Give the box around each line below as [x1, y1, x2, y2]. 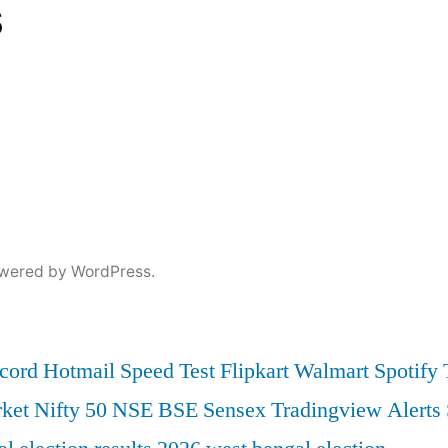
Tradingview [271, 396, 382, 424]
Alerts [387, 396, 441, 424]
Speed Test [120, 357, 215, 385]
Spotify [374, 357, 438, 385]
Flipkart [220, 357, 289, 385]
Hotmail [43, 357, 115, 385]
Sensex [203, 396, 266, 424]
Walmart [294, 357, 369, 385]
